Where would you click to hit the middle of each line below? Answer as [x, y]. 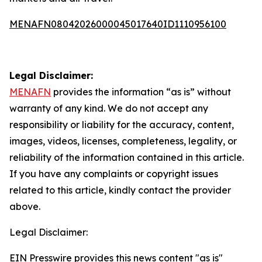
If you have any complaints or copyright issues [114, 174]
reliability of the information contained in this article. [127, 157]
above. [25, 206]
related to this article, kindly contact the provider [120, 190]
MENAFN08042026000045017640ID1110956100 [118, 24]
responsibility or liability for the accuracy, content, [122, 125]
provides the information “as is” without [141, 92]
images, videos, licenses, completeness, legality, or [123, 141]
